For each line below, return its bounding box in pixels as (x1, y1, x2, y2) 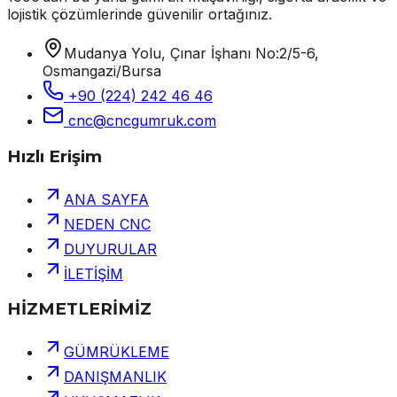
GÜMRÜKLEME (64, 342, 169, 361)
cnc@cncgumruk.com (68, 112, 216, 130)
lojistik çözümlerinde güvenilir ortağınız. (7, 5, 272, 24)
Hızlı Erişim (7, 145, 102, 167)
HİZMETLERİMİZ (7, 299, 152, 320)
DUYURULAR (64, 239, 157, 258)
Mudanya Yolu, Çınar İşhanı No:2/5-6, (64, 44, 319, 63)
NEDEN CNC (64, 214, 151, 233)
